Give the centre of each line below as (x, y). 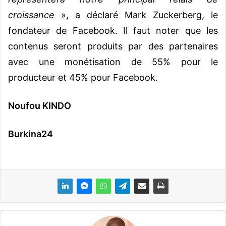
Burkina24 (31, 134)
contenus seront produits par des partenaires (113, 46)
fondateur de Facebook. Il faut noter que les (113, 31)
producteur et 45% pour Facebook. (83, 78)
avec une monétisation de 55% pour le (113, 62)
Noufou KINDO (40, 106)
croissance (31, 15)
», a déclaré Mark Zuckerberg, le (136, 15)
